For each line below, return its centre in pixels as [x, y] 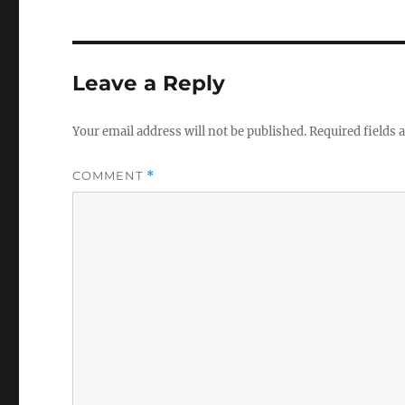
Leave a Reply [149, 83]
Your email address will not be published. [190, 131]
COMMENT [110, 175]
